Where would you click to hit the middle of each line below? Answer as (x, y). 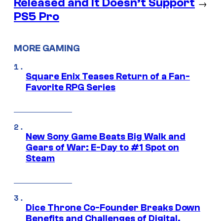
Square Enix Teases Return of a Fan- (108, 77)
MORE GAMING (47, 49)
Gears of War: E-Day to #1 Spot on (102, 148)
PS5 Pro (37, 16)
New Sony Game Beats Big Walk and (106, 137)
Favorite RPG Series (71, 88)
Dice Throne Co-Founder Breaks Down (113, 208)
